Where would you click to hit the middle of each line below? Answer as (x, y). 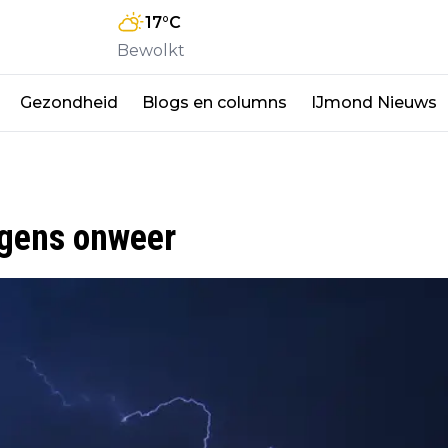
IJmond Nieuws (374, 102)
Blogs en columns (214, 102)
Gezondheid (69, 102)
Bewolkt (151, 50)
